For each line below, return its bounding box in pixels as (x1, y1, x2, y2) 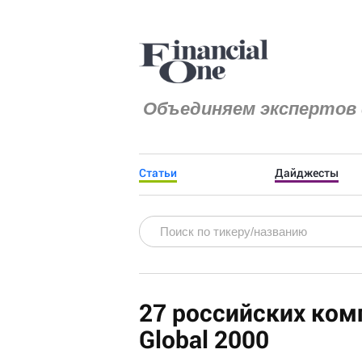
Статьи (139, 165, 177, 180)
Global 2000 (139, 323, 269, 355)
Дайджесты (275, 165, 339, 180)
